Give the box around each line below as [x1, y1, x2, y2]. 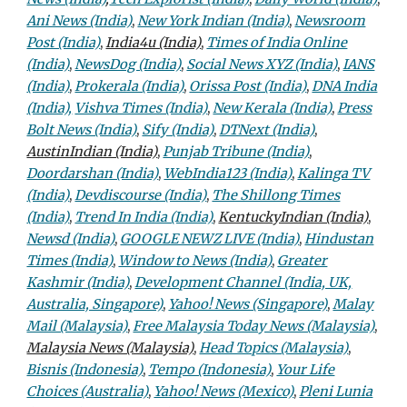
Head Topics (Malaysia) [199, 340, 349, 356]
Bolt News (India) [26, 122, 137, 138]
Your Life [276, 362, 335, 378]
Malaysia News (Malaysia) [26, 340, 194, 356]
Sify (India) [142, 122, 214, 138]
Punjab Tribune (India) [163, 144, 310, 160]
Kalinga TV [297, 165, 371, 182]
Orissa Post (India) [189, 78, 307, 94]
